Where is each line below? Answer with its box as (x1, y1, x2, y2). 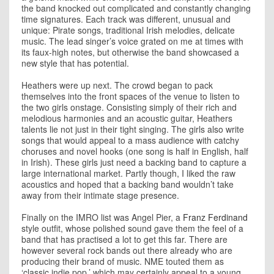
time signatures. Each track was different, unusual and (21, 13, 231, 25)
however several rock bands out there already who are (21, 244, 232, 256)
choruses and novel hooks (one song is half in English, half (21, 145, 248, 157)
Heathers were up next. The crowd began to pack (21, 79, 213, 91)
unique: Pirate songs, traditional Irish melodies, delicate (21, 24, 235, 36)
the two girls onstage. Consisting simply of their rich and (21, 101, 237, 113)
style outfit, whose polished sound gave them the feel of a (21, 222, 243, 234)
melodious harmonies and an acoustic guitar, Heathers (21, 112, 232, 124)
